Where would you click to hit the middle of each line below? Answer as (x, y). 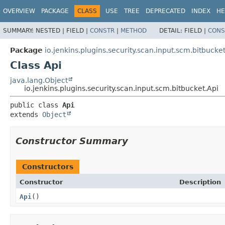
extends (26, 114)
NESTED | (51, 30)
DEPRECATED (165, 11)
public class (36, 105)
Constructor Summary (72, 141)
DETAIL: (172, 30)
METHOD (134, 30)
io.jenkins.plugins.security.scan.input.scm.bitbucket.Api (121, 88)
